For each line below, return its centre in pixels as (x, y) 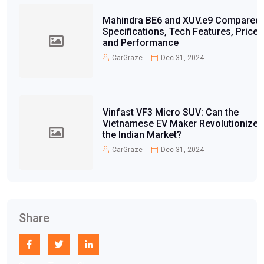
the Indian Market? (142, 134)
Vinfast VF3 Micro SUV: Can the (170, 112)
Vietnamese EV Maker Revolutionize (180, 123)
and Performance (140, 42)
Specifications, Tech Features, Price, (181, 31)
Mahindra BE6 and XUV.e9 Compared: (182, 20)
